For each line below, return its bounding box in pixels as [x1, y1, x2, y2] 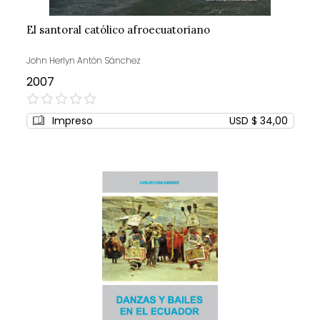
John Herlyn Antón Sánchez [26, 54, 141, 67]
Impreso [51, 114, 93, 129]
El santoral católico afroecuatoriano [26, 23, 210, 37]
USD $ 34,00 [229, 114, 288, 129]
